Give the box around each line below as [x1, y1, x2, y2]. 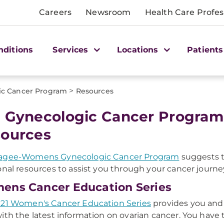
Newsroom [85, 7, 131, 17]
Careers [39, 7, 72, 17]
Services [52, 44, 91, 54]
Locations [117, 44, 161, 54]
